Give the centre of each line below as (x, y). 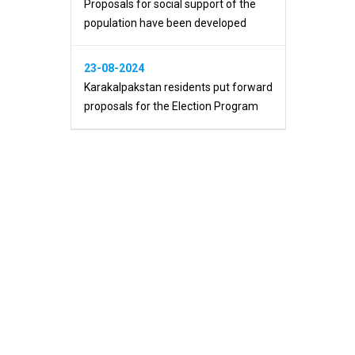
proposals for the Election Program (171, 107)
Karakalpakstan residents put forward (178, 88)
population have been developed (165, 23)
